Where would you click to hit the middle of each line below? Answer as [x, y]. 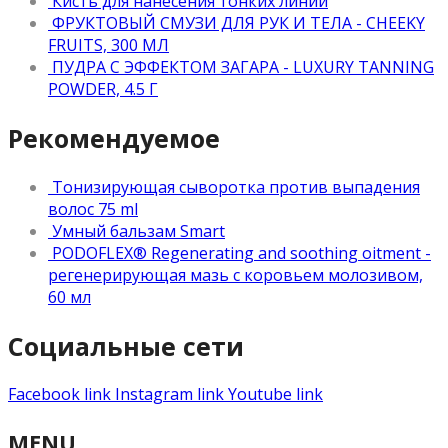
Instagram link [169, 394]
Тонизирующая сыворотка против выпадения [236, 186]
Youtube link [275, 394]
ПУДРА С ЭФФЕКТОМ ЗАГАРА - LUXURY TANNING [243, 67]
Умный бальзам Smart [138, 230]
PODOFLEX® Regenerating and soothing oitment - [241, 252]
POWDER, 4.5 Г [103, 89]
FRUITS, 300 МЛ [108, 45]
